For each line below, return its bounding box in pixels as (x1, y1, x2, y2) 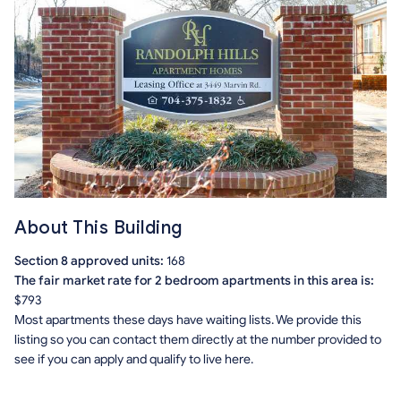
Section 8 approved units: (14, 252, 166, 269)
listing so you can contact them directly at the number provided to (14, 331, 381, 347)
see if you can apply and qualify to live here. (14, 351, 253, 367)
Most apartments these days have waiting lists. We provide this (14, 311, 362, 328)
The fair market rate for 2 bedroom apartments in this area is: (14, 272, 374, 288)
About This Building (14, 216, 183, 239)
